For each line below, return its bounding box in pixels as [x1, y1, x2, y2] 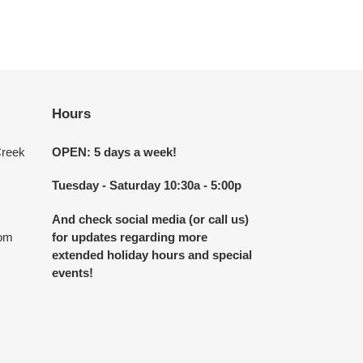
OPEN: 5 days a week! [51, 145, 177, 160]
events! [51, 265, 93, 280]
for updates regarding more [51, 229, 207, 244]
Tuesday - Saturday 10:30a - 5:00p [51, 178, 241, 193]
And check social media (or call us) [51, 211, 249, 226]
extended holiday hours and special [51, 247, 252, 262]
